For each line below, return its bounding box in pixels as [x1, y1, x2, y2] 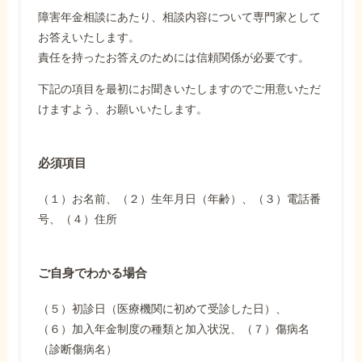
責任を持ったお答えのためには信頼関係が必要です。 [38, 51, 310, 65]
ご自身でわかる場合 [38, 267, 148, 280]
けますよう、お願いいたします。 [38, 103, 208, 116]
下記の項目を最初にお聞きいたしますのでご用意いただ [38, 82, 322, 96]
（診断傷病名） [38, 343, 118, 356]
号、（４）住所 [38, 213, 118, 226]
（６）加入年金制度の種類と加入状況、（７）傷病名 [38, 322, 310, 336]
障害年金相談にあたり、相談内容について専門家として [38, 11, 322, 24]
